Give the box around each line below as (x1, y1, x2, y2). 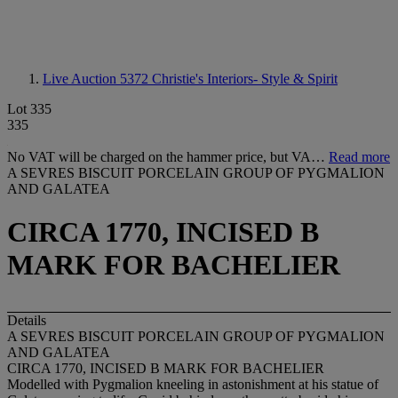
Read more (329, 149, 390, 164)
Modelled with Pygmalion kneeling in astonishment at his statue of (7, 376, 378, 392)
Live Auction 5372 (43, 71, 152, 86)
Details (7, 312, 46, 328)
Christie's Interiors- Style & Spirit (152, 71, 338, 86)
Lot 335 (7, 101, 52, 116)
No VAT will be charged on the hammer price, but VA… (7, 149, 329, 164)
